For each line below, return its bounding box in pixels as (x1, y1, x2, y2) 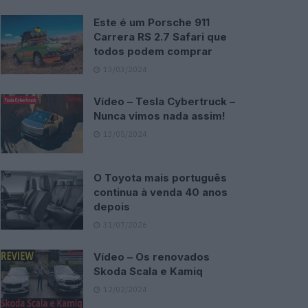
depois (93, 199, 130, 213)
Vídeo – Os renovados (93, 250, 210, 263)
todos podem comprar (93, 45, 212, 58)
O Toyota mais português (93, 170, 227, 184)
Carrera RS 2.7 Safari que (93, 30, 227, 43)
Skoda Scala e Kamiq (93, 264, 203, 278)
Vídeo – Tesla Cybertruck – (93, 95, 235, 108)
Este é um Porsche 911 (93, 16, 210, 29)
